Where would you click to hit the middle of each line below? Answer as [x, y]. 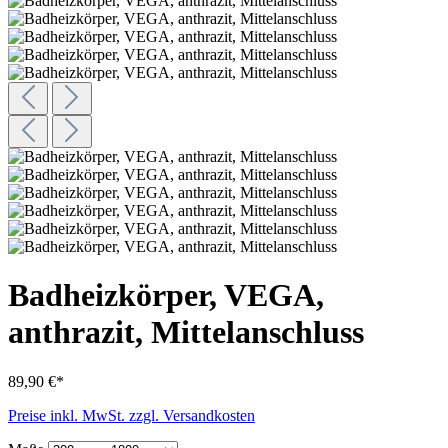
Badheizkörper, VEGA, [166, 295]
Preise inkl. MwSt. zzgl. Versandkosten [131, 415]
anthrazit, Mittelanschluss [186, 332]
